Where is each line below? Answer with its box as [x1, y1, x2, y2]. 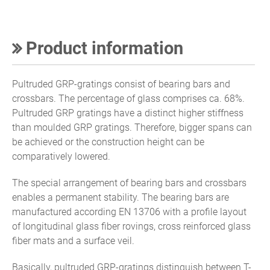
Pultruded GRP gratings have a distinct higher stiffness [12, 107, 243, 119]
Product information [22, 37, 183, 58]
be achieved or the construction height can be [12, 136, 204, 148]
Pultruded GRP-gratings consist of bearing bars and [12, 78, 230, 90]
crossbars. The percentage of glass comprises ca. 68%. [12, 92, 245, 104]
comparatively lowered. [12, 150, 110, 162]
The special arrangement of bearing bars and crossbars [12, 177, 246, 189]
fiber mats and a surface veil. [12, 234, 134, 246]
